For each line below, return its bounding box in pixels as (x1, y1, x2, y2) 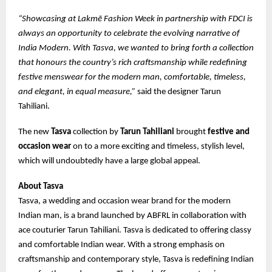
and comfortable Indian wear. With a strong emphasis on (18, 240, 225, 250)
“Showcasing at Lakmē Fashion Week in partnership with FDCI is (18, 14, 253, 24)
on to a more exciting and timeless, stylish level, (71, 141, 245, 151)
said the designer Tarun (135, 87, 221, 97)
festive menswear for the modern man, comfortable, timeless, (18, 72, 246, 82)
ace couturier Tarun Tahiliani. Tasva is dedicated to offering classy (18, 225, 251, 235)
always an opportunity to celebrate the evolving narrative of (18, 29, 240, 38)
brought (174, 127, 208, 137)
